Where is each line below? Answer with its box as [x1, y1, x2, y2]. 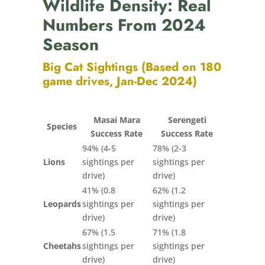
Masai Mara [93, 114, 140, 125]
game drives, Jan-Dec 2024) [42, 72, 197, 90]
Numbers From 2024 [42, 12, 206, 37]
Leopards [43, 198, 81, 209]
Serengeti [167, 114, 206, 125]
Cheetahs [43, 240, 81, 251]
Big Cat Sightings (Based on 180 [42, 58, 221, 76]
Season [42, 32, 99, 57]
